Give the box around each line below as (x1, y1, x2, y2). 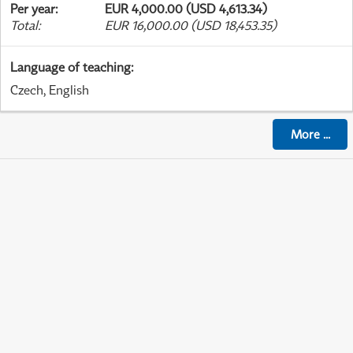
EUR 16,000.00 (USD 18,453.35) (105, 17, 277, 34)
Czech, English (10, 82, 89, 98)
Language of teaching (10, 59, 131, 76)
